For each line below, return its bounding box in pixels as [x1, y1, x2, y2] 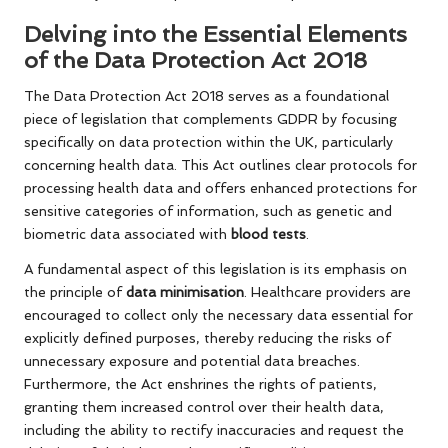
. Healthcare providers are [244, 283, 411, 300]
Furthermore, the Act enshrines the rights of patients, [24, 375, 377, 392]
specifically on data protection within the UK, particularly [24, 133, 393, 150]
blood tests [231, 225, 306, 242]
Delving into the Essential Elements [24, 20, 407, 47]
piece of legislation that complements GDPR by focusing [24, 110, 397, 127]
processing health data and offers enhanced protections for [24, 179, 417, 196]
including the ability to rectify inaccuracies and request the [24, 421, 404, 438]
